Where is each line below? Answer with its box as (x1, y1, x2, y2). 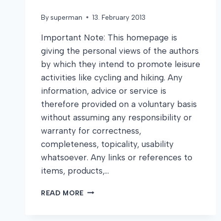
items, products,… (41, 165, 109, 176)
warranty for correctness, (41, 125, 141, 136)
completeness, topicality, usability (41, 139, 174, 149)
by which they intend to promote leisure (41, 59, 200, 69)
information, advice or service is (41, 85, 166, 96)
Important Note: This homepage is (41, 32, 177, 42)
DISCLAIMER (83, 186, 128, 194)
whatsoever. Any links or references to (41, 152, 192, 162)
